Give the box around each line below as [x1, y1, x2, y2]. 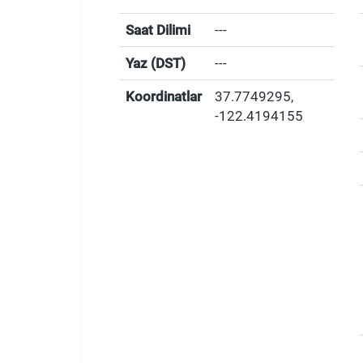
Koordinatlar [126, 88, 202, 105]
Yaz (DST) [126, 55, 186, 71]
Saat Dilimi [126, 22, 190, 38]
